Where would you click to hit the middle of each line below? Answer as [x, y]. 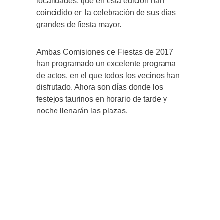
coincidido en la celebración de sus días [106, 13]
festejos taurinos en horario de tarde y [102, 99]
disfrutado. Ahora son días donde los [100, 87]
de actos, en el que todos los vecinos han [108, 76]
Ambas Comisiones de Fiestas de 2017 [105, 52]
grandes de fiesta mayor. [79, 25]
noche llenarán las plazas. [82, 111]
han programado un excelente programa [106, 64]
